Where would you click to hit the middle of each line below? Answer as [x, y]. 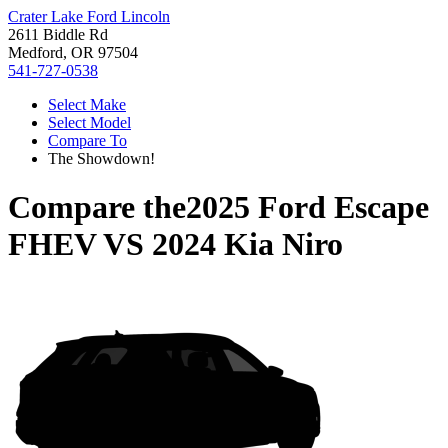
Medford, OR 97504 [73, 52]
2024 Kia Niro [247, 244]
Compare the [97, 207]
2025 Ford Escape [307, 207]
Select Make [87, 104]
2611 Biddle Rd [58, 34]
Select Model [89, 122]
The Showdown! [101, 158]
